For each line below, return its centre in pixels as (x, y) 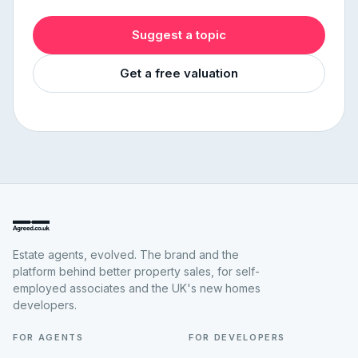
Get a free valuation (179, 73)
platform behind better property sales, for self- (136, 271)
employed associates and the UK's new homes (137, 288)
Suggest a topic (179, 35)
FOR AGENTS (48, 337)
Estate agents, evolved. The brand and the (126, 255)
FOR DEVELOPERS (237, 337)
